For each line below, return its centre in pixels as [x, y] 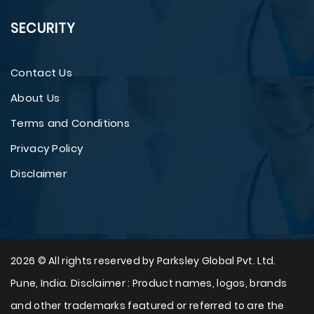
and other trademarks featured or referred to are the [148, 306]
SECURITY [43, 28]
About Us [35, 98]
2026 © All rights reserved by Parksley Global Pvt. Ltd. [143, 261]
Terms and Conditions [70, 123]
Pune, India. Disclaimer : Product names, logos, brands [149, 283]
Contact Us [41, 73]
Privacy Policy [47, 148]
